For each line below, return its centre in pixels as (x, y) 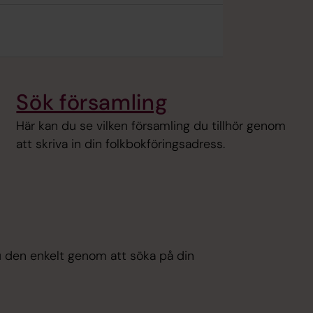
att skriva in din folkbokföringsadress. (121, 144)
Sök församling (92, 102)
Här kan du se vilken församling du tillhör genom (151, 125)
